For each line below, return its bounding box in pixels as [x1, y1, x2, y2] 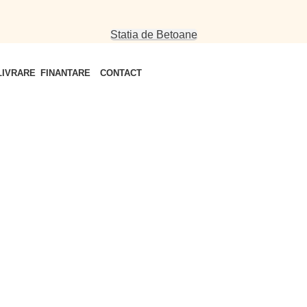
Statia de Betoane [110, 29, 197, 40]
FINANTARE [40, 67, 90, 78]
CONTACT [100, 67, 142, 78]
